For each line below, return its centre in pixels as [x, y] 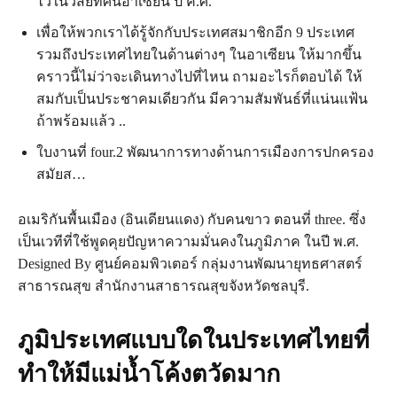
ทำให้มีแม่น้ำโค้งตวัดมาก [149, 374]
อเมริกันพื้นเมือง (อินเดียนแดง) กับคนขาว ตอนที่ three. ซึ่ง [192, 220]
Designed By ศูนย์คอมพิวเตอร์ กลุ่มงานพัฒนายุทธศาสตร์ [190, 264]
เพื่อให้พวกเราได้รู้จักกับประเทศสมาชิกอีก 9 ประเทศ [195, 33]
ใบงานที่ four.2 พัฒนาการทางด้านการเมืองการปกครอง [205, 152]
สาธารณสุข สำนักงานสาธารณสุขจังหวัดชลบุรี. [163, 286]
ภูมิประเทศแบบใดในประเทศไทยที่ [194, 341]
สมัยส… [61, 175]
